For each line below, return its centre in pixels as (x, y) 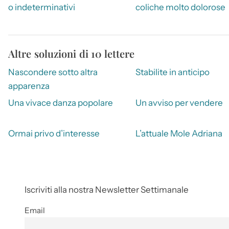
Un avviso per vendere (179, 102)
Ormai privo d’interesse (54, 134)
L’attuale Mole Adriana (179, 134)
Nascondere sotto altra (53, 72)
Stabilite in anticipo (172, 72)
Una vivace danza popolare (61, 102)
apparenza (29, 86)
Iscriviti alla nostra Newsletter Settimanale (107, 190)
